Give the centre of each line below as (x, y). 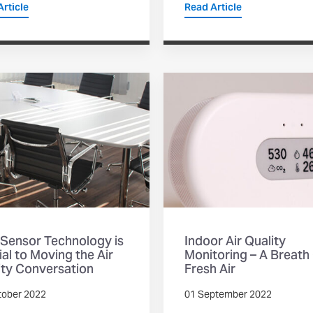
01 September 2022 (228, 295)
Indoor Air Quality (235, 242)
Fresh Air (210, 270)
